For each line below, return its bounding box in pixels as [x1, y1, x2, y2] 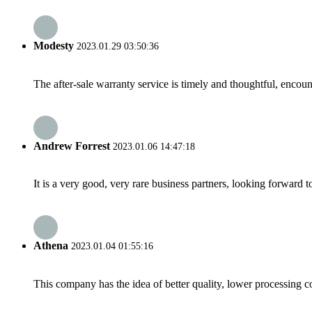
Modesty [33, 40, 74, 52]
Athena [33, 240, 68, 252]
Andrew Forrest [33, 139, 110, 152]
